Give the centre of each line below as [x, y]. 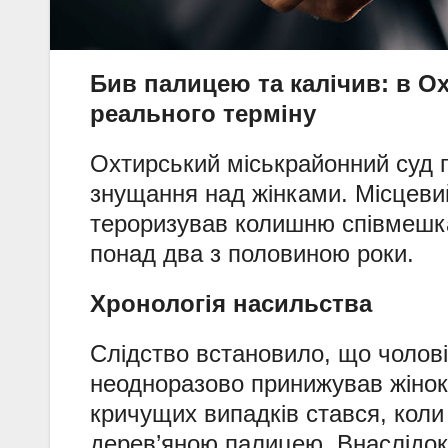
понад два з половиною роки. [252, 254]
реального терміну [203, 114]
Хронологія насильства [231, 304]
